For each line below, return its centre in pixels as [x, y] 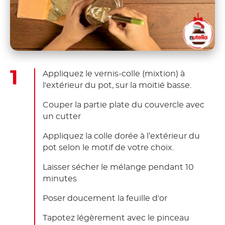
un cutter [62, 116]
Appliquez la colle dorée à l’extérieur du [121, 136]
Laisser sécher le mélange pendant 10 [118, 167]
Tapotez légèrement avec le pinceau [116, 218]
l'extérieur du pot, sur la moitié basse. [117, 85]
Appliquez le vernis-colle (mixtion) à [114, 74]
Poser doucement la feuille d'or [105, 198]
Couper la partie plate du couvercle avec [124, 105]
